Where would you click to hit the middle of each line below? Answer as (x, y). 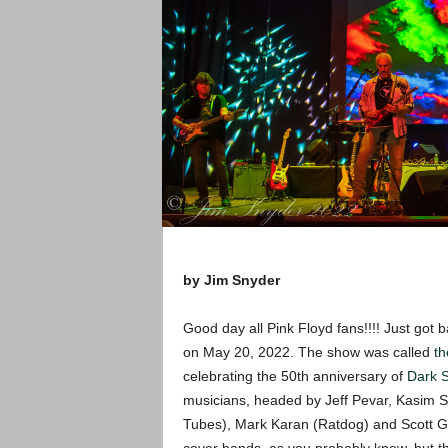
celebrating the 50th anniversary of (294, 376)
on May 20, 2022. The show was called (308, 352)
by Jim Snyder (231, 280)
